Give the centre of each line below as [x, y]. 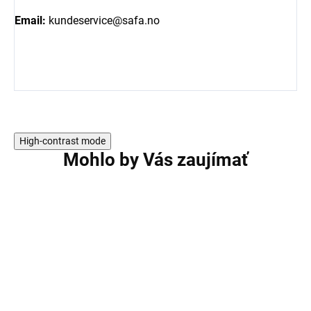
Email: [30, 21]
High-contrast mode [62, 141]
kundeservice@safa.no [103, 21]
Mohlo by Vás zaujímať [155, 160]
